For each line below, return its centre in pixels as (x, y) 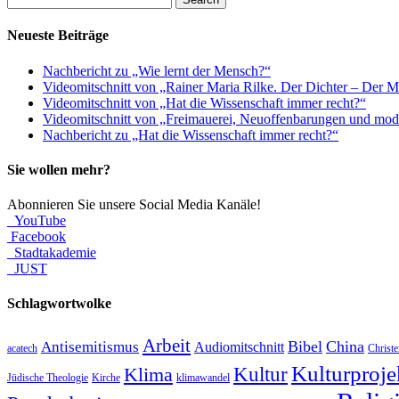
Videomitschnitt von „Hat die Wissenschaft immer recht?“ (204, 102)
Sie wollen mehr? (59, 169)
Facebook (37, 237)
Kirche (106, 377)
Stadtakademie (52, 253)
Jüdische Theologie (48, 377)
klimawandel (203, 377)
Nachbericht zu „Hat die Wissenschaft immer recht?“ (191, 134)
